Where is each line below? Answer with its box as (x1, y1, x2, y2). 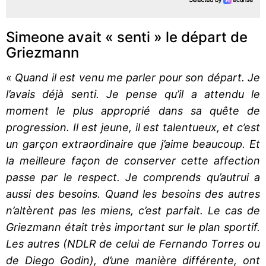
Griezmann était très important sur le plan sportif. (6, 220, 260, 233)
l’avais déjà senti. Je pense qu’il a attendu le (6, 87, 260, 100)
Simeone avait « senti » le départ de (6, 28, 248, 46)
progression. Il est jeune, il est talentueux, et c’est (6, 121, 260, 134)
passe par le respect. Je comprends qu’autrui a (6, 170, 260, 183)
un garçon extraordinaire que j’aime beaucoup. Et (6, 137, 260, 150)
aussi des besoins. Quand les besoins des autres (6, 187, 260, 200)
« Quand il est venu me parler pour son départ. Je (6, 71, 260, 84)
